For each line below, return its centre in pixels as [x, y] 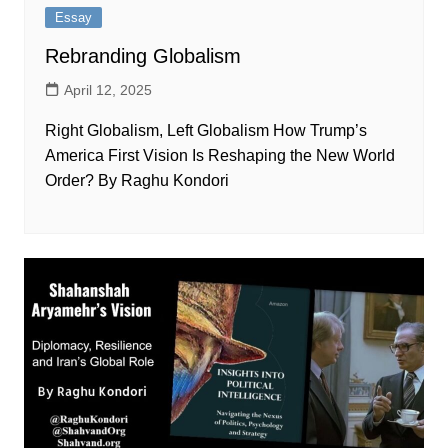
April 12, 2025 [107, 89]
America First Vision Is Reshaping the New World [219, 155]
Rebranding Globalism [142, 55]
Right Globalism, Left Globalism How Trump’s [205, 130]
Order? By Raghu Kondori [136, 180]
